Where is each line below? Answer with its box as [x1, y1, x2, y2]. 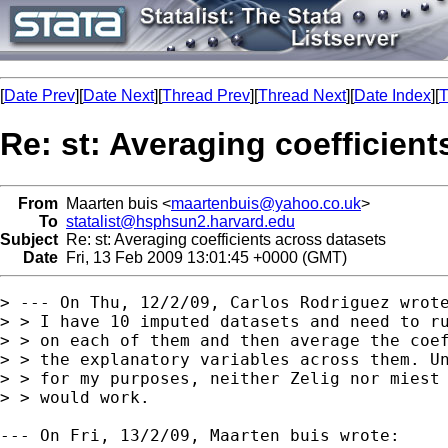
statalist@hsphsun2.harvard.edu [66, 212, 295, 230]
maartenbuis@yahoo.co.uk [171, 194, 361, 212]
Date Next [83, 87, 154, 104]
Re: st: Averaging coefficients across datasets [58, 230, 386, 248]
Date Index [354, 87, 431, 104]
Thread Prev [162, 87, 250, 104]
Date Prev [4, 87, 75, 104]
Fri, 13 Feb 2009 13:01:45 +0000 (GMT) [58, 248, 347, 266]
